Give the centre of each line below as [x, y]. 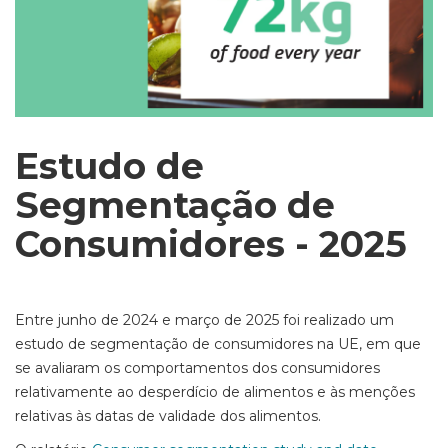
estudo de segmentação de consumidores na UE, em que [218, 344]
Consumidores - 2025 [211, 244]
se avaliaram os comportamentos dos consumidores [197, 368]
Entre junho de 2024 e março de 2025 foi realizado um [204, 320]
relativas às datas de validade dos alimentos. [168, 416]
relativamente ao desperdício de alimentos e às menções [215, 392]
